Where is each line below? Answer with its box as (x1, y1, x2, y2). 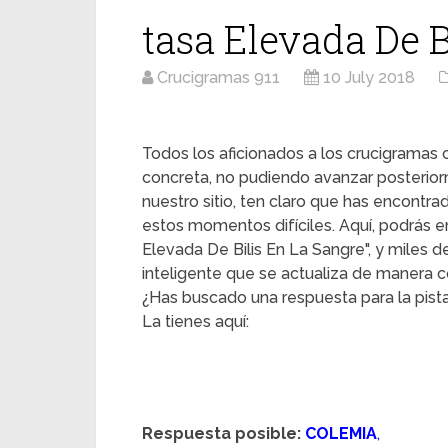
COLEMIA (305, 424, 377, 443)
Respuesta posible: (142, 424, 301, 443)
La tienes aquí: (142, 312, 249, 331)
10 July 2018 (323, 68, 415, 87)
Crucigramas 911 (157, 68, 280, 87)
